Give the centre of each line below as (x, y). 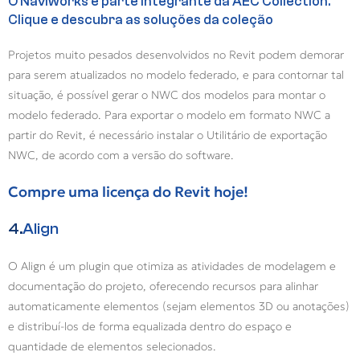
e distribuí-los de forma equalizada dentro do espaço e (150, 327)
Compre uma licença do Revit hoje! (128, 192)
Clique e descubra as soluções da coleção (141, 20)
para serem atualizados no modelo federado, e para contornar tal (176, 75)
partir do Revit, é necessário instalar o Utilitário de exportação (168, 135)
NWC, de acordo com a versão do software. (123, 155)
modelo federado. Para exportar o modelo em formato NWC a (169, 115)
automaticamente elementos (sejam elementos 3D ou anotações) (179, 307)
